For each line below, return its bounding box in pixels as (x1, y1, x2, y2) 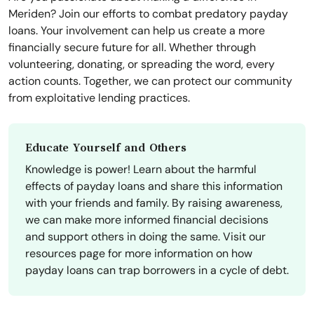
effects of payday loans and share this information (25, 179, 282, 194)
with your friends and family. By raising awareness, (25, 196, 282, 211)
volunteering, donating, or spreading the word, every (8, 57, 275, 72)
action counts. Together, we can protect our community (8, 74, 292, 89)
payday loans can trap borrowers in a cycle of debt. (25, 263, 289, 278)
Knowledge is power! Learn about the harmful (25, 162, 257, 177)
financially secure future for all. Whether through (8, 40, 256, 55)
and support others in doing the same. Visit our (25, 229, 266, 245)
